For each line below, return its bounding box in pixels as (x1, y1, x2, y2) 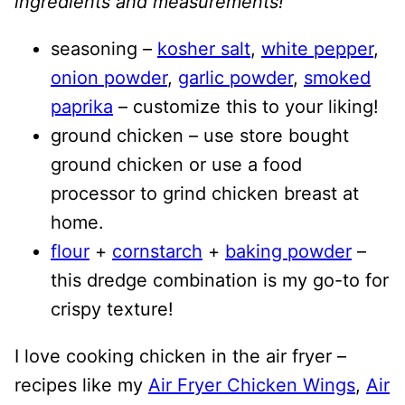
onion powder (51, 66, 167, 89)
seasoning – (51, 37, 157, 60)
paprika (51, 95, 113, 118)
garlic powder (178, 66, 293, 89)
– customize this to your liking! (113, 95, 379, 118)
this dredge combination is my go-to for (51, 268, 389, 291)
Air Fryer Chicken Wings (148, 373, 355, 396)
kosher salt (157, 37, 250, 60)
